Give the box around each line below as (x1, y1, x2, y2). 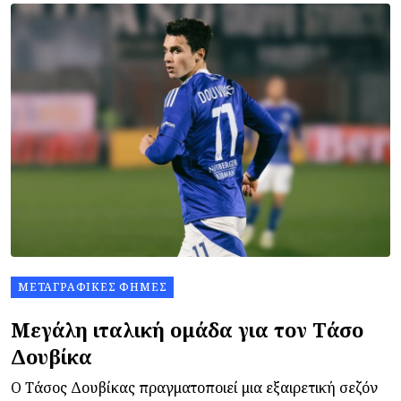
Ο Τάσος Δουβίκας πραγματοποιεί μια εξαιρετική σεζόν (11, 377, 378, 397)
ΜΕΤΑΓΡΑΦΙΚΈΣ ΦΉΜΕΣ (18, 278, 167, 294)
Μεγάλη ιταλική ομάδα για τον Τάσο (11, 315, 363, 343)
